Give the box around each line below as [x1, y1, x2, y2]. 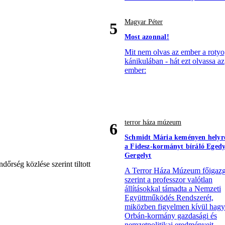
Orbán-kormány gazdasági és [125, 211, 217, 220]
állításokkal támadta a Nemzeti [125, 184, 221, 193]
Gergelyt [125, 152, 152, 160]
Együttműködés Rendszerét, [125, 193, 213, 202]
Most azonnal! [125, 33, 169, 41]
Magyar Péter [125, 18, 163, 26]
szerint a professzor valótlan [125, 175, 212, 184]
